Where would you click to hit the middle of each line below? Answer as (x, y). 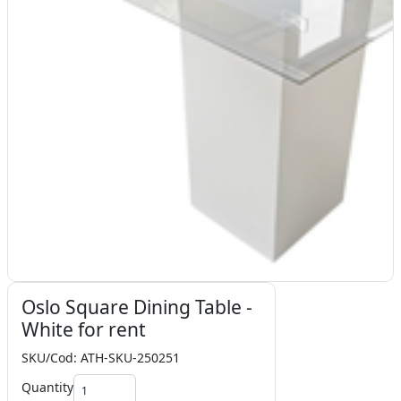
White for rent (84, 329)
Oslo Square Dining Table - (137, 307)
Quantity (47, 387)
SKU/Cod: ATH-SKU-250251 (101, 358)
